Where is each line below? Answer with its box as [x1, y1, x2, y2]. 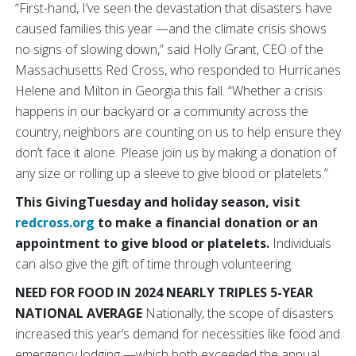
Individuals [269, 234, 331, 252]
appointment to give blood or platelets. [15, 234, 269, 252]
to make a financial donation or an [95, 214, 318, 231]
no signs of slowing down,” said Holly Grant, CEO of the [15, 41, 323, 58]
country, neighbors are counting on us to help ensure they [15, 123, 341, 141]
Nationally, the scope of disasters [142, 304, 334, 322]
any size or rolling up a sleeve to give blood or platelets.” [15, 164, 328, 182]
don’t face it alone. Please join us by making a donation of [15, 144, 336, 161]
